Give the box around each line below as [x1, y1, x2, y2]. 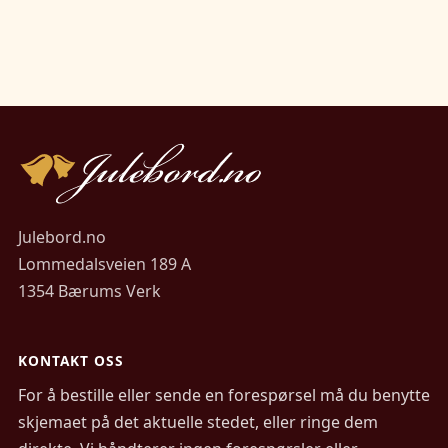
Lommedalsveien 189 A [18, 253, 191, 276]
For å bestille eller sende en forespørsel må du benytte [18, 384, 430, 407]
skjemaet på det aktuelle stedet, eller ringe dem [18, 411, 378, 434]
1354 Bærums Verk [18, 280, 161, 303]
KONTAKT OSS [18, 351, 124, 371]
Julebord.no [18, 226, 106, 249]
